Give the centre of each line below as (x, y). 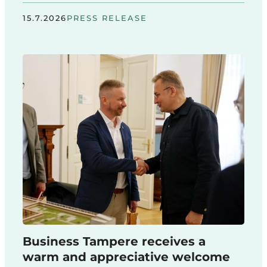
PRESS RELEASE (107, 18)
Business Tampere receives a (114, 242)
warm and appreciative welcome (126, 257)
